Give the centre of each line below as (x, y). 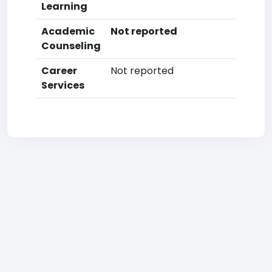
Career (59, 71)
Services (63, 85)
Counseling (71, 46)
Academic (68, 31)
